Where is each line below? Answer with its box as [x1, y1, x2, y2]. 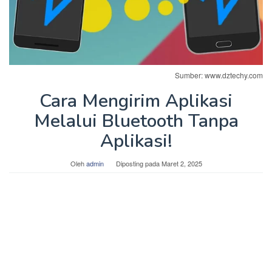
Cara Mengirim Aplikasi [39, 89, 233, 114]
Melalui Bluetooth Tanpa [33, 109, 239, 134]
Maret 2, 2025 [161, 158, 202, 169]
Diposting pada [115, 158, 161, 169]
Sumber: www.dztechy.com [175, 70, 263, 81]
